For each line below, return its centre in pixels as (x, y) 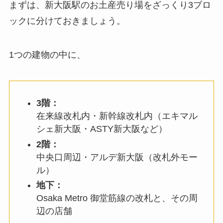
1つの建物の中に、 (47, 55)
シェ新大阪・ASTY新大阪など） (102, 129)
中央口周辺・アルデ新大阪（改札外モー (117, 157)
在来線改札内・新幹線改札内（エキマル (117, 116)
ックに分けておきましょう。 (67, 21)
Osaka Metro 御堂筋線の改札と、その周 (117, 198)
